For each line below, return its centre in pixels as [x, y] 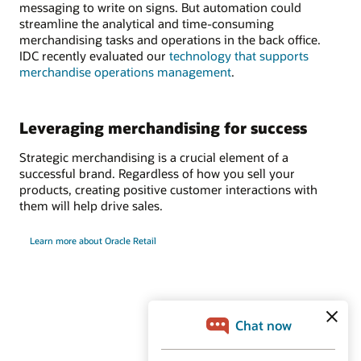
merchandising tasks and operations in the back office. [170, 40]
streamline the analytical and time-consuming [147, 24]
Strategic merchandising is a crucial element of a [154, 157]
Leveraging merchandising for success [163, 128]
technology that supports [239, 56]
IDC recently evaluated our [94, 56]
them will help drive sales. [91, 205]
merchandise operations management [125, 72]
